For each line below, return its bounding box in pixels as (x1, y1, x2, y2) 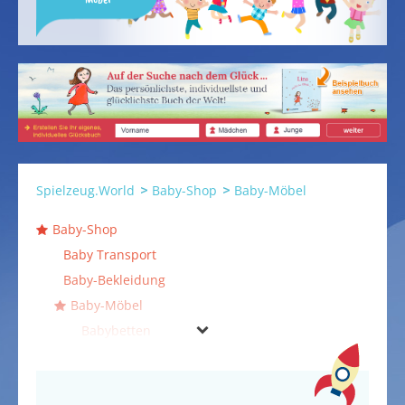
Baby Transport (63, 246, 156, 264)
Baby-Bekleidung (63, 271, 165, 289)
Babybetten (81, 322, 151, 340)
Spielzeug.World (36, 182, 135, 200)
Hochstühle (81, 347, 150, 365)
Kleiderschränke (81, 372, 180, 391)
